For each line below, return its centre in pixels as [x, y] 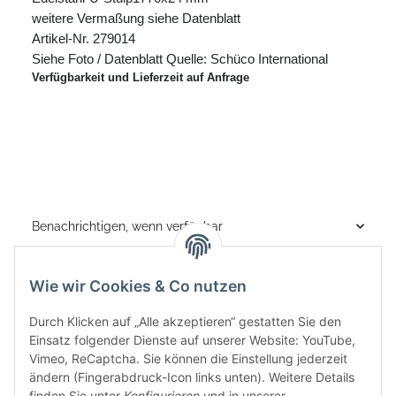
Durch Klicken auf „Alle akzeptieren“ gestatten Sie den [185, 322]
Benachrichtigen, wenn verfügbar [127, 226]
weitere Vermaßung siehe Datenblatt [136, 18]
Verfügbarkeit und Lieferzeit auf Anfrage [141, 77]
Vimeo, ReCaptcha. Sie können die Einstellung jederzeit [188, 359]
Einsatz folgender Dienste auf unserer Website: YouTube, [192, 340]
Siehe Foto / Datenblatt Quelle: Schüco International [180, 59]
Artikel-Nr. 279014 [84, 38]
